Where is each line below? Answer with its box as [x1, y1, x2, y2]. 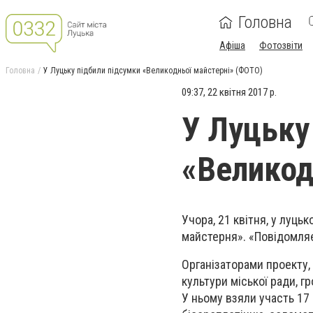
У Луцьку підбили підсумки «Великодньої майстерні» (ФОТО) [43, 66, 263, 75]
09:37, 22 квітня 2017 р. [182, 86, 277, 99]
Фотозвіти [259, 40, 303, 51]
